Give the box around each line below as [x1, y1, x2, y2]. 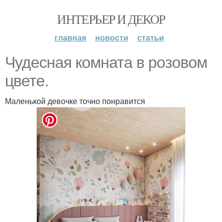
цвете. [5, 72, 49, 90]
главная [54, 32, 86, 43]
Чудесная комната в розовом [5, 54, 207, 71]
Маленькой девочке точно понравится [5, 95, 145, 107]
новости [95, 32, 128, 43]
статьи [137, 32, 164, 43]
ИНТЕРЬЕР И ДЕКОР [57, 10, 165, 27]
